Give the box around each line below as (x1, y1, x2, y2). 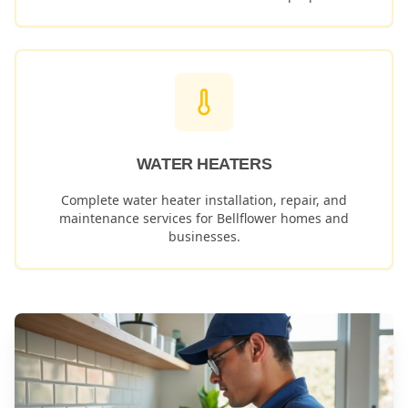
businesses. (168, 228, 240, 245)
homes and (277, 209, 349, 227)
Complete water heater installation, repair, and (61, 191, 347, 209)
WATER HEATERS (136, 155, 272, 173)
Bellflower (217, 209, 277, 227)
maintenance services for (59, 209, 217, 227)
